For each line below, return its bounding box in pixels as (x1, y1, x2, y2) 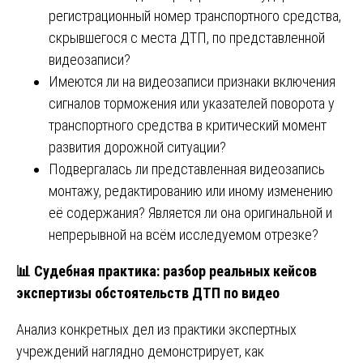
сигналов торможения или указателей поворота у (49, 94, 335, 112)
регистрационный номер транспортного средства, (49, 6, 341, 24)
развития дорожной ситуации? (49, 138, 226, 156)
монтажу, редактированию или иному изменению (49, 181, 333, 199)
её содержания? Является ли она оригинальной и (49, 203, 332, 221)
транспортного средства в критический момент (49, 116, 327, 134)
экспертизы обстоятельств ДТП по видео (16, 284, 280, 301)
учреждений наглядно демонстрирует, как (16, 342, 264, 360)
